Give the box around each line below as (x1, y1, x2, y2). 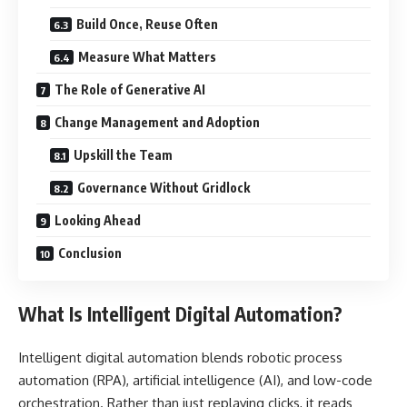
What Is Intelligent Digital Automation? (18, 301, 342, 326)
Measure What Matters (78, 49, 216, 65)
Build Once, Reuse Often (76, 16, 218, 32)
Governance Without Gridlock (77, 180, 250, 195)
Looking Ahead (55, 213, 141, 228)
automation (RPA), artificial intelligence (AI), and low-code (18, 372, 372, 389)
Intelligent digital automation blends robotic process (18, 349, 342, 366)
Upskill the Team (74, 147, 173, 163)
